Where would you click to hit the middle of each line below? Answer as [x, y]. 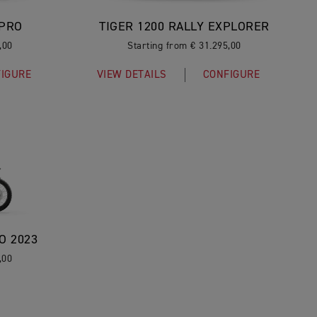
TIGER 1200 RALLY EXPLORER [184, 27]
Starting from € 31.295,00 [184, 46]
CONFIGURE [231, 75]
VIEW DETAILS [132, 75]
